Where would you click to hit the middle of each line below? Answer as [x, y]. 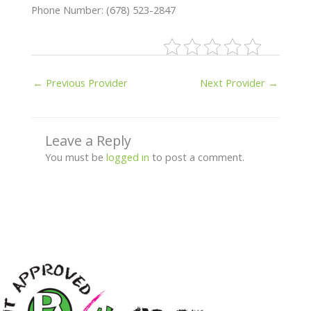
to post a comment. [196, 157]
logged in [127, 157]
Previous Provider [85, 82]
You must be [75, 157]
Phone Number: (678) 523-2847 [103, 9]
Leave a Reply [88, 140]
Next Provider [234, 82]
